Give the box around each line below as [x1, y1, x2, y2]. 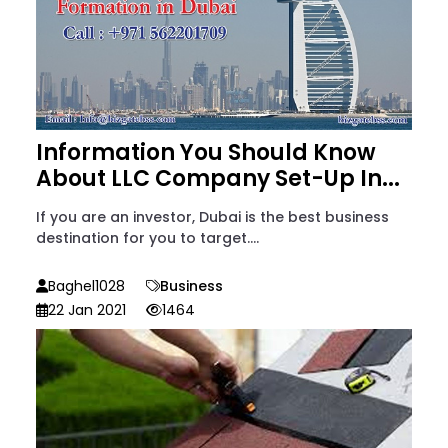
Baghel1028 [48, 275, 125, 296]
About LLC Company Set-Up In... [36, 162, 400, 194]
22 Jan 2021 [48, 299, 126, 320]
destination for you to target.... [36, 227, 259, 248]
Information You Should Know [36, 136, 376, 168]
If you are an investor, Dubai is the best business [36, 206, 389, 227]
